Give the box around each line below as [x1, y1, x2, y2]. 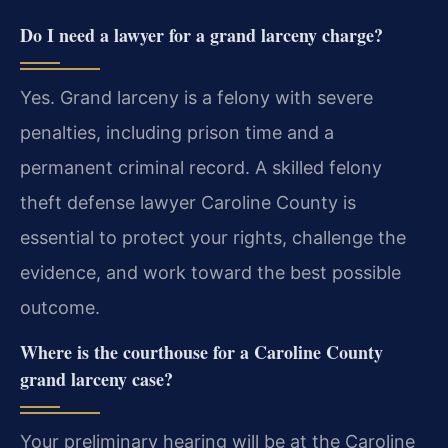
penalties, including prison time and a [20, 121, 334, 143]
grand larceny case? [20, 366, 173, 392]
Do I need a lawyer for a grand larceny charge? [20, 21, 383, 48]
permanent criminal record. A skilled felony [20, 156, 382, 178]
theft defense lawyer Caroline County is [20, 191, 356, 213]
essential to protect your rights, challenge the [20, 226, 406, 248]
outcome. [20, 296, 100, 318]
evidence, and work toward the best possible [20, 261, 401, 283]
